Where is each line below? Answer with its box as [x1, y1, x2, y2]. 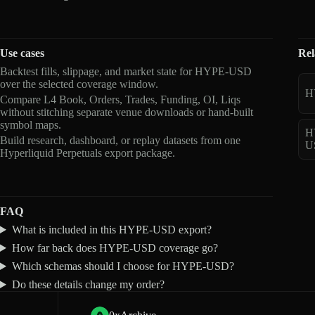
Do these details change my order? [11, 278, 165, 290]
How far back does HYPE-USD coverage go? [11, 241, 218, 254]
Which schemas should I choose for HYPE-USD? [11, 259, 234, 272]
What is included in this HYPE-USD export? [11, 223, 212, 236]
